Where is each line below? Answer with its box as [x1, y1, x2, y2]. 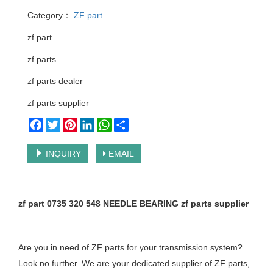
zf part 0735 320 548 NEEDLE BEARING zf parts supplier [18, 199, 249, 208]
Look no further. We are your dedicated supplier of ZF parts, [18, 258, 250, 268]
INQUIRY [43, 149, 81, 158]
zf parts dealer [27, 76, 83, 86]
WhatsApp [112, 118, 151, 127]
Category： [27, 10, 71, 20]
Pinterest [77, 118, 112, 127]
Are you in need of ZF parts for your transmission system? [18, 243, 243, 252]
